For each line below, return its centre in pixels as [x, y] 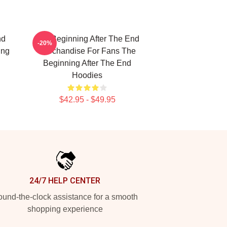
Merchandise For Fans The [87, 51]
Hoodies [87, 75]
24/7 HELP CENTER [65, 181]
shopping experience [65, 209]
